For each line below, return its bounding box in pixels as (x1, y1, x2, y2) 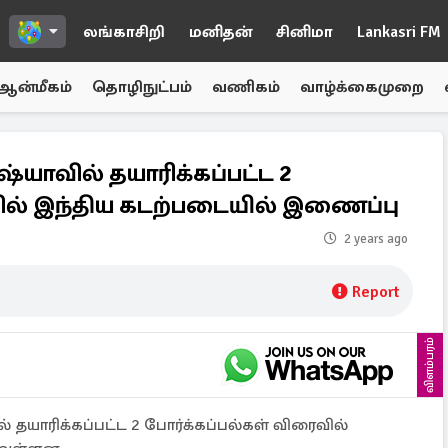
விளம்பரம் (422, 337, 437, 393)
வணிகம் (212, 77, 280, 97)
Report (352, 282, 399, 302)
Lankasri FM (357, 22, 441, 42)
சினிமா (276, 22, 333, 42)
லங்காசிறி (83, 22, 165, 42)
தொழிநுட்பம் (92, 77, 192, 97)
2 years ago (344, 231, 408, 247)
